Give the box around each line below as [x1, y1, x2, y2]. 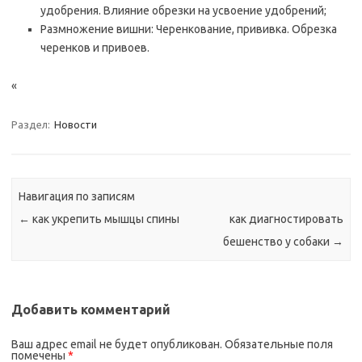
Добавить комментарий [11, 301, 170, 317]
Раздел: [11, 119, 53, 130]
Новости [54, 119, 97, 130]
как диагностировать [229, 213, 343, 226]
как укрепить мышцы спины [30, 213, 180, 226]
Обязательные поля [225, 337, 333, 351]
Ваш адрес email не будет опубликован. [11, 337, 222, 351]
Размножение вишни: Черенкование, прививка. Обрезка [40, 23, 337, 36]
